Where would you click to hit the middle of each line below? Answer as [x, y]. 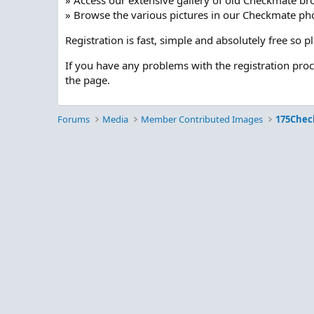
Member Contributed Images [202, 119]
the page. [88, 80]
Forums [74, 119]
